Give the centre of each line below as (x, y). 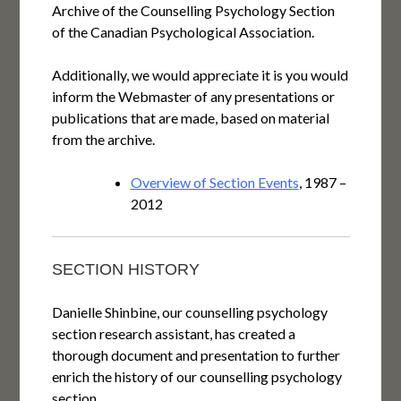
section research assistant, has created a (173, 334)
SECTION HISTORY (125, 270)
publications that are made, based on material (190, 118)
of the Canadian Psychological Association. (183, 32)
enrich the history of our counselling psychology (196, 377)
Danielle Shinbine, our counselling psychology (189, 312)
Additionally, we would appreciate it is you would (200, 75)
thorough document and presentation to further (196, 355)
